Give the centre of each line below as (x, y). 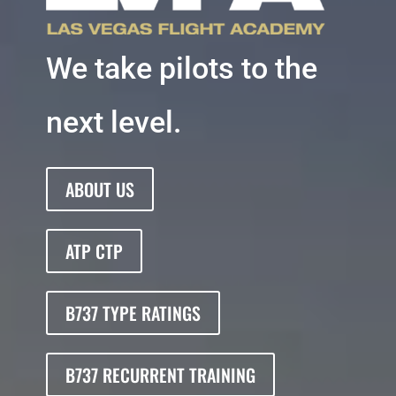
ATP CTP (94, 251)
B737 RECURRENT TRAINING (160, 375)
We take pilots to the (181, 68)
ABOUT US (99, 189)
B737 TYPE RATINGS (133, 313)
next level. (113, 122)
